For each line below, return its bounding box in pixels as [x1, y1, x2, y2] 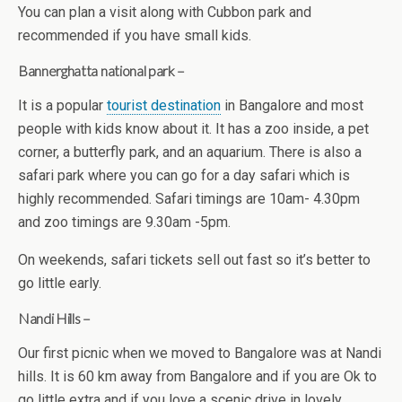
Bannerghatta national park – [18, 61, 186, 79]
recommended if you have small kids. [18, 26, 251, 44]
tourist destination [107, 96, 221, 114]
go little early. [18, 274, 101, 292]
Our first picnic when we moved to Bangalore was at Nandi [18, 344, 381, 362]
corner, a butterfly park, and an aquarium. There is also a [18, 143, 362, 161]
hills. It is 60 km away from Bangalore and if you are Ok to [18, 367, 377, 385]
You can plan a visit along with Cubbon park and [18, 3, 311, 21]
